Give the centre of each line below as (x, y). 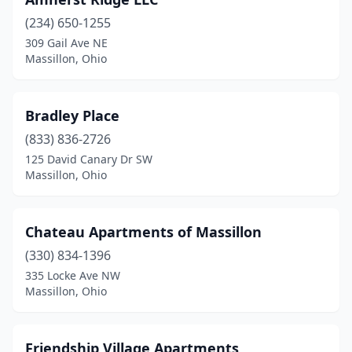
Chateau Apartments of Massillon (143, 232)
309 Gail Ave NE (66, 43)
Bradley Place (72, 115)
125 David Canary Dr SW (89, 159)
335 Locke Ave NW (73, 275)
